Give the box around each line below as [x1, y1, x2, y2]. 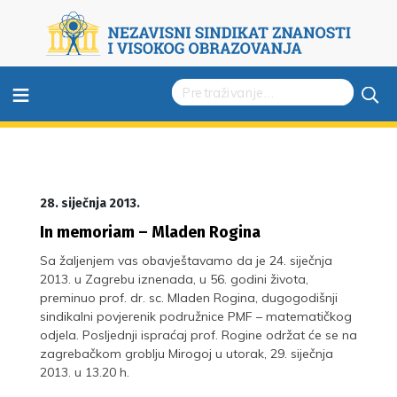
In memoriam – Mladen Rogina [40, 222, 261, 242]
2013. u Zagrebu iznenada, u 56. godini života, [40, 270, 308, 287]
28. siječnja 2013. [40, 195, 140, 211]
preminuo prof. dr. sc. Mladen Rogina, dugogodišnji [40, 289, 338, 306]
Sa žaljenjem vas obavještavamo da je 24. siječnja [40, 252, 332, 269]
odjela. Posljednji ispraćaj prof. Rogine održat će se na [40, 326, 357, 343]
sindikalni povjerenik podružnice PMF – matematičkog [40, 307, 352, 324]
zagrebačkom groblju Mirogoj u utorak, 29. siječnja [40, 345, 333, 362]
